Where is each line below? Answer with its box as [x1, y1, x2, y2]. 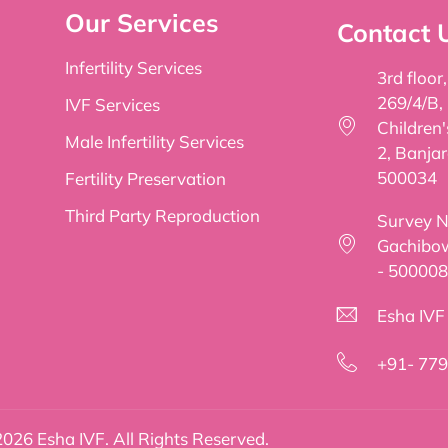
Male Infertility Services [65, 130, 244, 152]
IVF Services [65, 93, 160, 115]
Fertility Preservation [65, 167, 226, 189]
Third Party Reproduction [65, 204, 260, 226]
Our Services [65, 6, 219, 38]
